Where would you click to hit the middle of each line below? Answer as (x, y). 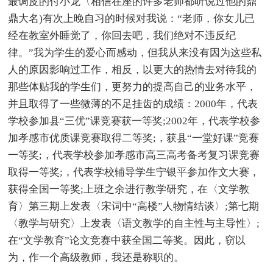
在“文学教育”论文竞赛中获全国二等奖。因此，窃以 (127, 240)
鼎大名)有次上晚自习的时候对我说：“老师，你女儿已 (132, 18)
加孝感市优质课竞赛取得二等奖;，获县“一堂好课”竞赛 (134, 138)
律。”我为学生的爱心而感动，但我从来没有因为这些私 (135, 52)
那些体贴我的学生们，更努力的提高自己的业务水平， (133, 87)
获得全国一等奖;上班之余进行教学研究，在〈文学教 (129, 189)
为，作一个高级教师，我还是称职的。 (96, 257)
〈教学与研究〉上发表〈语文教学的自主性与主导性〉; (134, 223)
